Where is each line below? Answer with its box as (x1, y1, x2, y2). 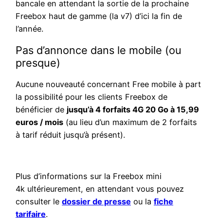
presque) (16, 56, 60, 70)
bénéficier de (16, 105, 67, 115)
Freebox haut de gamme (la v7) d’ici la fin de (16, 11, 182, 21)
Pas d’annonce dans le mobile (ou (16, 44, 182, 57)
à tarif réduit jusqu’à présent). (16, 130, 125, 140)
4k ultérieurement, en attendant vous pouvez (16, 183, 184, 194)
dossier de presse (62, 196, 131, 206)
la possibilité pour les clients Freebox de (16, 92, 167, 102)
